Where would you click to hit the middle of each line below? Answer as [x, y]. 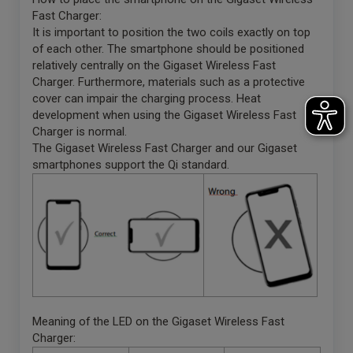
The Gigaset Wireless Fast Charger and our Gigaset [165, 148]
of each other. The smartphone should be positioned [168, 48]
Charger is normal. [81, 131]
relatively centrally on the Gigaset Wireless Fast [154, 65]
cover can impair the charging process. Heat [147, 98]
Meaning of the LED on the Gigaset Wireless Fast [158, 321]
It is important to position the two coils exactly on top [171, 32]
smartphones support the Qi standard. [131, 164]
